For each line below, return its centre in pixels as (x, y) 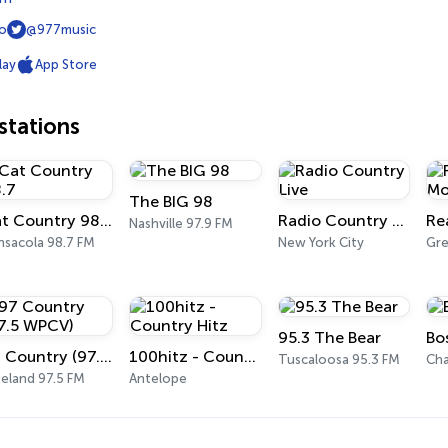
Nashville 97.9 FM (181, 223)
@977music (61, 29)
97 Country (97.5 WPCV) (105, 356)
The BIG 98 (171, 201)
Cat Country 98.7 (105, 220)
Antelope (158, 378)
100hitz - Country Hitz (250, 356)
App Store (66, 64)
